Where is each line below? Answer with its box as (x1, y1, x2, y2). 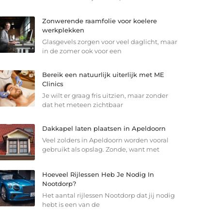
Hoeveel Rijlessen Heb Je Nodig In (42, 170, 154, 178)
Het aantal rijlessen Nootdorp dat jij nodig (42, 191, 175, 199)
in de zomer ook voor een (42, 47, 122, 55)
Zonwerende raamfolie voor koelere (42, 17, 157, 25)
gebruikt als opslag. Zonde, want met (42, 145, 159, 154)
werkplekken (42, 26, 84, 34)
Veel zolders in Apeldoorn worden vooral (42, 136, 169, 144)
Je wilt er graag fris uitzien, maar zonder (42, 92, 168, 100)
